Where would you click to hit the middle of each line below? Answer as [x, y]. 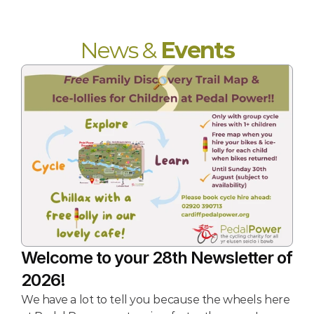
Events [198, 50]
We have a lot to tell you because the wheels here [156, 300]
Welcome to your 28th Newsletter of [157, 258]
